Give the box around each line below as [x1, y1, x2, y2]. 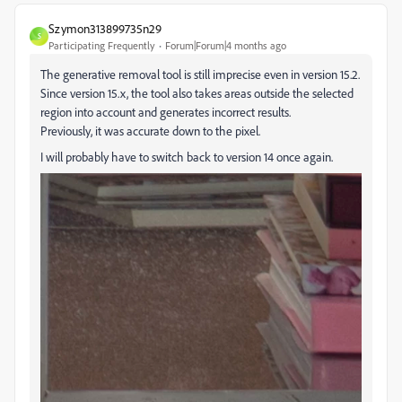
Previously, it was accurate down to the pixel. [40, 122, 260, 138]
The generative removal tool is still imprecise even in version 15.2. [40, 66, 360, 82]
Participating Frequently [48, 38, 155, 52]
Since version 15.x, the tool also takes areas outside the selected [40, 84, 354, 100]
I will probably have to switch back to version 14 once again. [40, 148, 333, 164]
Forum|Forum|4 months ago [165, 38, 286, 52]
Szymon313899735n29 [48, 20, 162, 36]
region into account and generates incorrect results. [40, 103, 291, 119]
